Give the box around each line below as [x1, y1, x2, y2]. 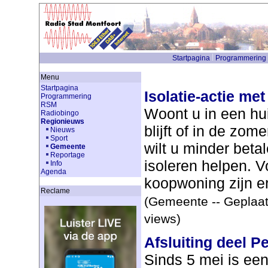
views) [144, 212, 181, 226]
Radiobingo [40, 109, 79, 117]
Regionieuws [40, 117, 84, 126]
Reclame [40, 187, 70, 195]
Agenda [40, 167, 66, 176]
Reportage [50, 151, 85, 159]
